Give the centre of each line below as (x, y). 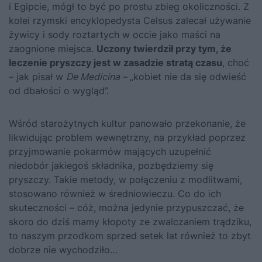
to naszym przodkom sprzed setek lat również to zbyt (130, 235)
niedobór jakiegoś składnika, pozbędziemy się (111, 165)
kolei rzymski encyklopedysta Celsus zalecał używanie (130, 20)
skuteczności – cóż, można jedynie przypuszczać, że (126, 207)
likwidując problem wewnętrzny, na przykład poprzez (127, 137)
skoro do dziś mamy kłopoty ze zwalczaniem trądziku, (130, 221)
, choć (236, 62)
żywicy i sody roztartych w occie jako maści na (115, 34)
